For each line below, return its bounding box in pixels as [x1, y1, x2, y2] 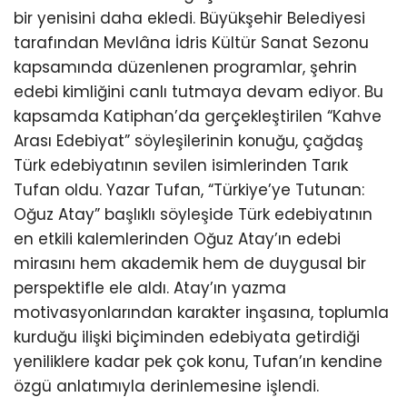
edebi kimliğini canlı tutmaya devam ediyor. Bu [14, 81, 383, 104]
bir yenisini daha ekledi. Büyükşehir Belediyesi [14, 7, 365, 30]
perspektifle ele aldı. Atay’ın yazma [14, 277, 286, 300]
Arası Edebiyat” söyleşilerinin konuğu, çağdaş [14, 130, 363, 153]
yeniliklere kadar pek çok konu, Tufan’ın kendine [14, 351, 382, 373]
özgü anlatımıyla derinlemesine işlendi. [14, 375, 319, 398]
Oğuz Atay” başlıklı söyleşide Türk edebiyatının [14, 203, 372, 226]
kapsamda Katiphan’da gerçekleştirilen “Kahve [14, 105, 382, 128]
